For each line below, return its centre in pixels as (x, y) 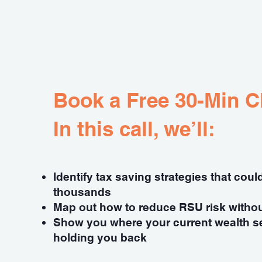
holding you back (101, 237)
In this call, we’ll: (134, 129)
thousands (84, 192)
